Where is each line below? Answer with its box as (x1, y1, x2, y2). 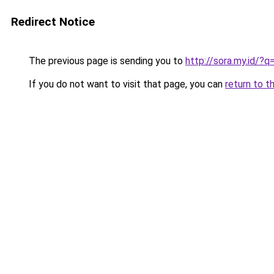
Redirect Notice (11, 15, 95, 29)
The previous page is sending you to (26, 55, 185, 67)
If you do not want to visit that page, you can (26, 78, 225, 90)
